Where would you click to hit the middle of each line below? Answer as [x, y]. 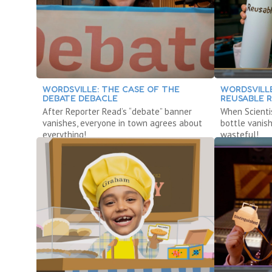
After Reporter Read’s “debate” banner [117, 111]
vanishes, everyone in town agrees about [122, 123]
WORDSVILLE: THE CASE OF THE [111, 89]
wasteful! [240, 134]
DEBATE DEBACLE [80, 98]
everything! [64, 134]
